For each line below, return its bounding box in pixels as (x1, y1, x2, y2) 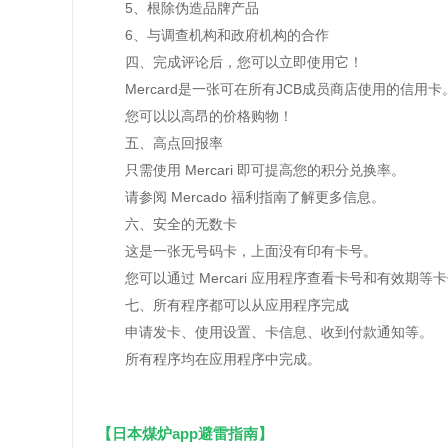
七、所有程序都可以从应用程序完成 (97, 297, 349, 313)
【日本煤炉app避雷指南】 (97, 425, 273, 442)
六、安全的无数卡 (97, 216, 237, 232)
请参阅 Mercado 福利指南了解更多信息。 (97, 189, 385, 205)
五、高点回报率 (97, 135, 223, 151)
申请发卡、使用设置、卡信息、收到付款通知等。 (97, 324, 433, 340)
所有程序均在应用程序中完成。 (97, 351, 321, 367)
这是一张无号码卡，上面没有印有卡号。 (97, 243, 377, 259)
